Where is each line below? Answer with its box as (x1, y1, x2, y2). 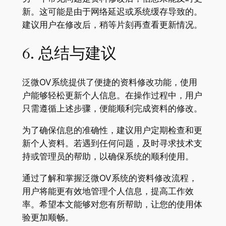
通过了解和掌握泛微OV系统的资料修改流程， (22, 173, 197, 183)
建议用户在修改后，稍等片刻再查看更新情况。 (22, 19, 202, 30)
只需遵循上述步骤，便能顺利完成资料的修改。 (22, 103, 202, 114)
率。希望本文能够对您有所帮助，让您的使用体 (22, 199, 202, 209)
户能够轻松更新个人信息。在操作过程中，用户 (22, 90, 202, 101)
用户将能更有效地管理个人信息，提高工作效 (22, 186, 194, 196)
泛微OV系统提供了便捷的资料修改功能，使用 (22, 77, 197, 88)
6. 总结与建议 (22, 42, 117, 64)
